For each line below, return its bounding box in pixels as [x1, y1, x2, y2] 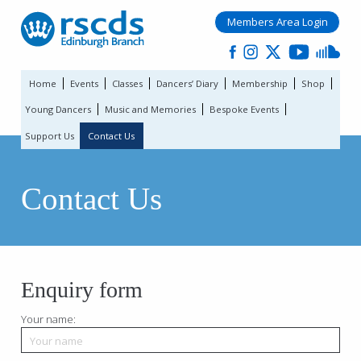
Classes [112, 77, 143, 89]
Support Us [25, 129, 75, 142]
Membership [232, 77, 288, 89]
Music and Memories [105, 103, 197, 116]
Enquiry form [21, 276, 143, 302]
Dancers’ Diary [156, 77, 219, 89]
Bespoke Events [210, 103, 280, 116]
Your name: [21, 311, 77, 326]
